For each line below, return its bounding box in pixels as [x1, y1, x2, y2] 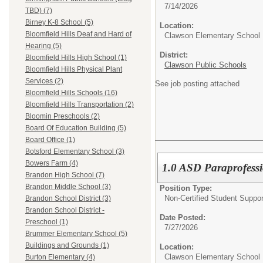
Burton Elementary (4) [25, 253, 95, 262]
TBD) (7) [25, 6, 52, 15]
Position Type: [160, 183, 212, 193]
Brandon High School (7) [25, 171, 104, 180]
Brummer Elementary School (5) [25, 230, 127, 238]
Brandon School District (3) [25, 194, 111, 203]
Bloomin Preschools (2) [25, 112, 100, 121]
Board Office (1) [25, 136, 75, 144]
